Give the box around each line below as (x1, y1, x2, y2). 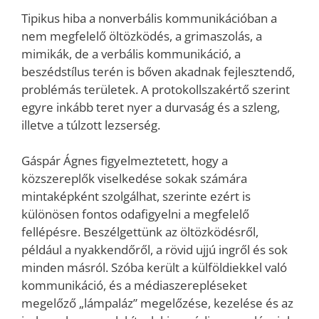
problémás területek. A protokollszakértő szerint (21, 80, 290, 98)
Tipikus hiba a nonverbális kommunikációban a (21, 9, 277, 26)
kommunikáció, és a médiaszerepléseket (21, 277, 247, 294)
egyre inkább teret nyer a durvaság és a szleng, (21, 98, 280, 115)
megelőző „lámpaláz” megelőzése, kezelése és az (21, 295, 293, 312)
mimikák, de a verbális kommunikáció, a (21, 45, 241, 62)
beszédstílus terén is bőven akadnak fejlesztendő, (21, 63, 295, 80)
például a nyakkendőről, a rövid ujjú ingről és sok (21, 241, 288, 258)
